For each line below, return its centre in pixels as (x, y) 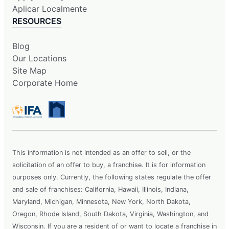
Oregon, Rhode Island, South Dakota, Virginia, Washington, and (110, 214)
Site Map (29, 70)
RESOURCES (37, 21)
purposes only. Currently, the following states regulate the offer (112, 177)
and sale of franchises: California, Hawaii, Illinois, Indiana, (100, 189)
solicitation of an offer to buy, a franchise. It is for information (109, 165)
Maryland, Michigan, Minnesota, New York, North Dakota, (101, 201)
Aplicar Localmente (50, 8)
